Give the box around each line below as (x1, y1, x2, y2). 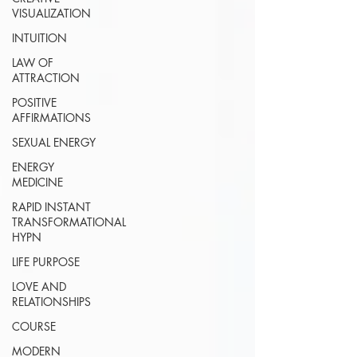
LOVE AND (12, 279, 66, 294)
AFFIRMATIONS (12, 110, 91, 125)
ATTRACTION (12, 70, 80, 85)
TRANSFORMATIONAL (12, 214, 126, 229)
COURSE (12, 319, 56, 334)
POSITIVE (12, 95, 57, 110)
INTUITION (12, 30, 67, 45)
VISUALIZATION (12, 6, 91, 21)
